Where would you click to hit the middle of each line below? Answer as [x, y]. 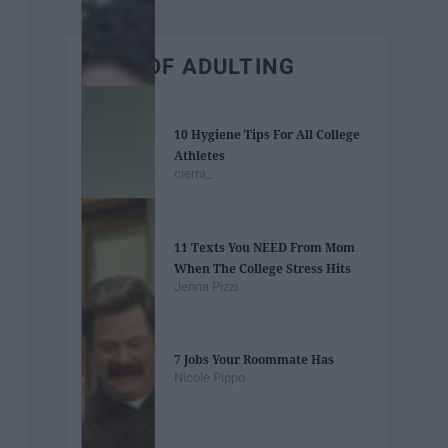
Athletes [200, 156]
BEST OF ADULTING [189, 66]
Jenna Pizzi [206, 286]
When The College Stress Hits [263, 268]
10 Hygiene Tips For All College [267, 135]
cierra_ [193, 174]
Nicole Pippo [210, 378]
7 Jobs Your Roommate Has [254, 360]
